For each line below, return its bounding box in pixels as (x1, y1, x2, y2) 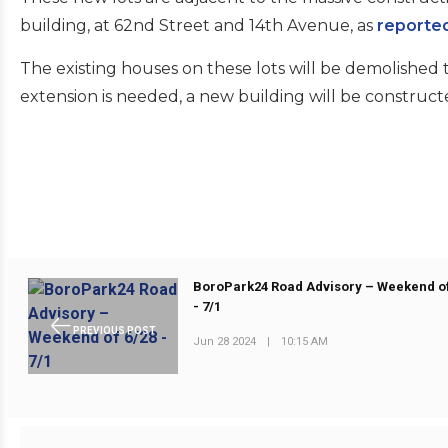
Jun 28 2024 (193, 334, 257, 348)
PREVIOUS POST (70, 324, 156, 336)
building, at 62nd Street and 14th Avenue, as (20, 15, 377, 35)
